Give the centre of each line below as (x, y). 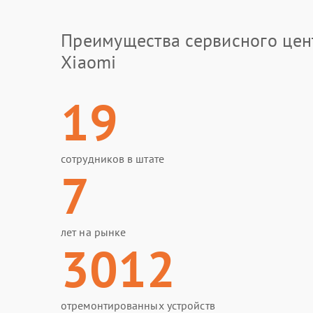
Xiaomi (89, 62)
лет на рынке (94, 232)
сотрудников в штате (112, 159)
